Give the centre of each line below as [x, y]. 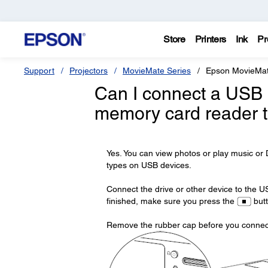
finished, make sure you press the [171, 201]
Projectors [89, 71]
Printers [211, 39]
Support [39, 71]
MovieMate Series [157, 71]
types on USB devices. [149, 165]
